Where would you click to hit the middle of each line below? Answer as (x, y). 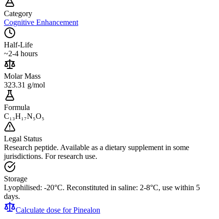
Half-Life (18, 45)
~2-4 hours (21, 54)
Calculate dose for (44, 210)
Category (18, 14)
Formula (17, 108)
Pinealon (87, 210)
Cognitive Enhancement (41, 22)
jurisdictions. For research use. (51, 156)
